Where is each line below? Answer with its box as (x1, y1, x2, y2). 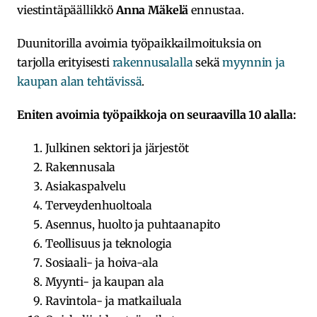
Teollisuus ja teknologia (45, 236, 173, 251)
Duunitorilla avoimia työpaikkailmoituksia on (17, 36, 262, 51)
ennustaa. (188, 3, 244, 18)
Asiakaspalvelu (45, 179, 126, 194)
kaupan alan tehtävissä (17, 74, 142, 89)
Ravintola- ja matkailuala (45, 294, 182, 309)
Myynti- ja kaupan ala (45, 275, 164, 289)
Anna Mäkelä (115, 3, 189, 18)
